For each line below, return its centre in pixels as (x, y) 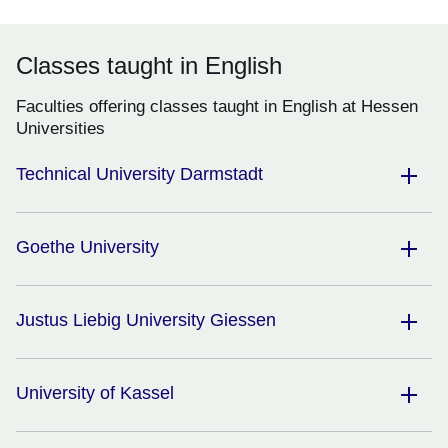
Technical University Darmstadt (139, 174)
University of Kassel (95, 393)
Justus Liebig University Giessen (146, 320)
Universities (60, 129)
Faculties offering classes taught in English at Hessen (217, 107)
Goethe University (87, 247)
